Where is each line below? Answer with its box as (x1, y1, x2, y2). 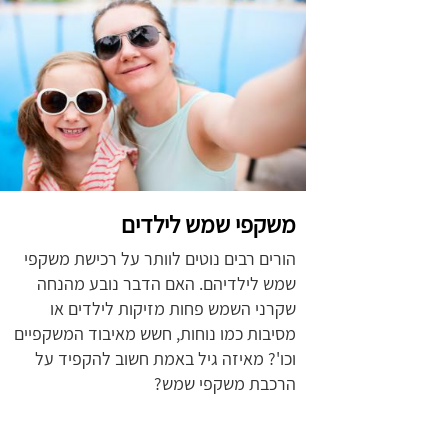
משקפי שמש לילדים (121, 208, 296, 240)
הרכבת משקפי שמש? (154, 372, 296, 395)
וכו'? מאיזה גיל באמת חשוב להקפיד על (35, 347, 296, 370)
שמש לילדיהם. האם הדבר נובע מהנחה (37, 272, 296, 295)
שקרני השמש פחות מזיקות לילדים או (50, 297, 296, 320)
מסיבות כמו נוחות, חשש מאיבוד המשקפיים (14, 322, 296, 345)
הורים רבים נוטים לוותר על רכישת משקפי (24, 247, 296, 270)
